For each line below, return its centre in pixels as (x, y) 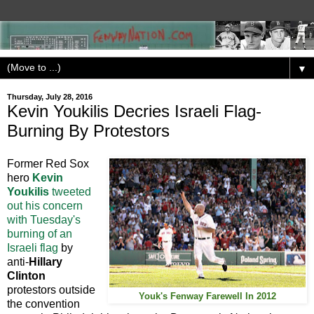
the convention (43, 304)
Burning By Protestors (88, 130)
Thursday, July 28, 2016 (50, 97)
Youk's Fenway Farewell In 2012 (207, 297)
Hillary (46, 262)
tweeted (70, 192)
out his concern (45, 206)
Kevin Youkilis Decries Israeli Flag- (134, 111)
